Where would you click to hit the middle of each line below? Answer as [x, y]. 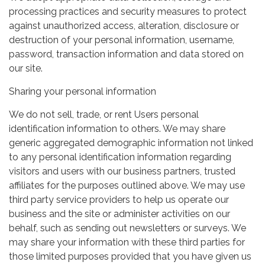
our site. [26, 68]
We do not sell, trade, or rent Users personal [104, 114]
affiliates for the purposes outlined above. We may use [127, 185]
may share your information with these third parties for [127, 242]
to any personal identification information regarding [120, 157]
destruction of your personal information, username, [122, 40]
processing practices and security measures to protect [128, 11]
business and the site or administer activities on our [119, 214]
